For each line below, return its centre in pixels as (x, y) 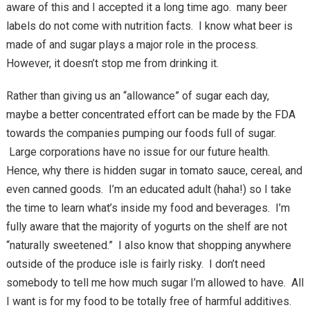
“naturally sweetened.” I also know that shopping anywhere (148, 245)
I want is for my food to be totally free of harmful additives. (150, 301)
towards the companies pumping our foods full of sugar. (141, 133)
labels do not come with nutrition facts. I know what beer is (149, 26)
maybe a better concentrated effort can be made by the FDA (151, 115)
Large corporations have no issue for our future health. (139, 152)
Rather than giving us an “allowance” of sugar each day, (137, 96)
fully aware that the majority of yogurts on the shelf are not (146, 227)
